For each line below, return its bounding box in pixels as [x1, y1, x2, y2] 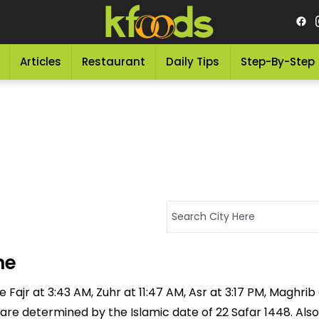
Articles [19, 54, 61, 69]
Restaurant [82, 54, 146, 69]
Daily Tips [166, 54, 220, 69]
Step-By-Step [240, 54, 315, 69]
